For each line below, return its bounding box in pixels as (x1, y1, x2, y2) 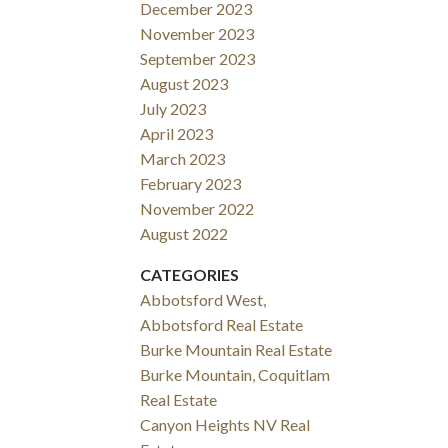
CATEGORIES (140, 264, 240, 284)
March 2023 (140, 148, 226, 168)
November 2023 (140, 23, 255, 43)
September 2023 (140, 48, 256, 68)
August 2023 (140, 73, 229, 93)
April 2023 (140, 123, 214, 143)
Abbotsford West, (140, 289, 267, 309)
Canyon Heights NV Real (140, 414, 311, 434)
